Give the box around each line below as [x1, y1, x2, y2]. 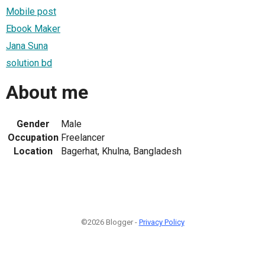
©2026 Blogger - [80, 217, 139, 227]
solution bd [6, 57, 52, 69]
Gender [17, 118, 50, 130]
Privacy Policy [138, 217, 185, 227]
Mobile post [6, 5, 56, 17]
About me [6, 81, 88, 104]
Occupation [8, 131, 59, 143]
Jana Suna [6, 40, 48, 51]
